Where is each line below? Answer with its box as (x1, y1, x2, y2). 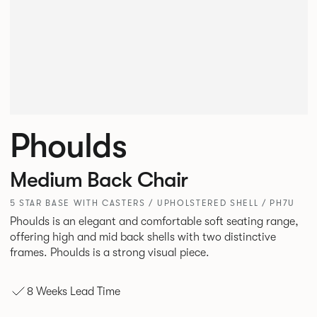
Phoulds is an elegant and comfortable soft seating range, (9, 215, 299, 229)
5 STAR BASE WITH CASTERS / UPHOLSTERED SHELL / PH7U (9, 197, 296, 209)
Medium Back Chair (9, 168, 188, 192)
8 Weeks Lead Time (26, 284, 120, 298)
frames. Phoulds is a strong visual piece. (50, 246, 209, 260)
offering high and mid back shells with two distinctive (9, 231, 276, 244)
